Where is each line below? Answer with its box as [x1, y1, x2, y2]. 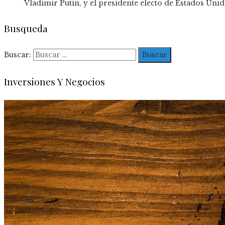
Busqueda [4, 22, 48, 35]
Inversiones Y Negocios [4, 74, 105, 88]
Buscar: [4, 50, 31, 59]
